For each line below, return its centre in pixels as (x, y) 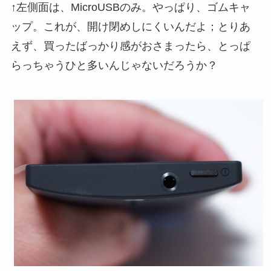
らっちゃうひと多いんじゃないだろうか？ (114, 66)
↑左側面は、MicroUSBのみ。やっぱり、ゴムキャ (130, 8)
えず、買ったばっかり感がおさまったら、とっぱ (130, 46)
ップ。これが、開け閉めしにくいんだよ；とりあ (130, 27)
